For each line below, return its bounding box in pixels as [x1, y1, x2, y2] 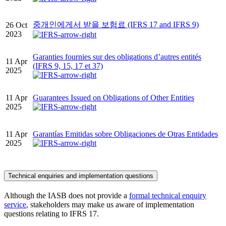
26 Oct [6, 21, 27, 29]
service [4, 200, 26, 209]
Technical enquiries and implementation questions [8, 172, 153, 180]
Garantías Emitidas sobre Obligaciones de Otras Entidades [33, 130, 218, 138]
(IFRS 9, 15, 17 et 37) [33, 62, 103, 70]
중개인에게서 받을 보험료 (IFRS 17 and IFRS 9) [33, 20, 199, 29]
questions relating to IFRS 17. [4, 209, 99, 218]
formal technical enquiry [129, 191, 206, 200]
